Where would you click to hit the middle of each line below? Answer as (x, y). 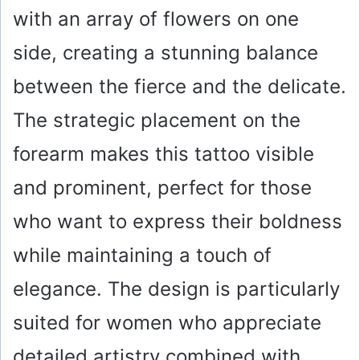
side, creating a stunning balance (166, 53)
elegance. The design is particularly (176, 289)
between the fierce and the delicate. (180, 87)
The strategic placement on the (157, 121)
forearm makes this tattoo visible (164, 154)
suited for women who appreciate (167, 323)
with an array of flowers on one (156, 19)
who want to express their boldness (178, 222)
